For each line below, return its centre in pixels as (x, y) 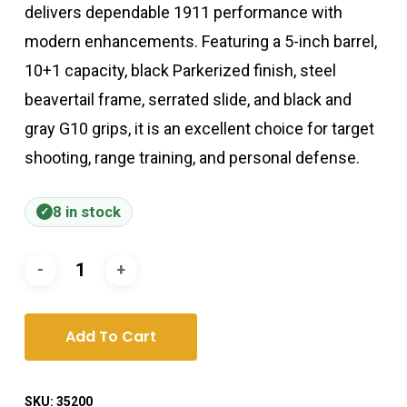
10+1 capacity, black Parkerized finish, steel (180, 70)
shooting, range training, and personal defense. (192, 157)
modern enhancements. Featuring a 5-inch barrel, (200, 41)
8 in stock (86, 212)
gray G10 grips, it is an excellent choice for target (199, 128)
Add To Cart (110, 336)
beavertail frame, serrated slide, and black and (188, 99)
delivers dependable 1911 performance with (183, 12)
